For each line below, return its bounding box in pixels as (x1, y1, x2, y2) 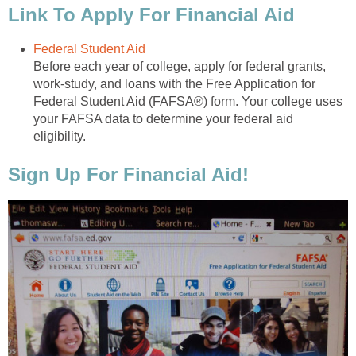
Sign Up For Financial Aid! (8, 164, 249, 186)
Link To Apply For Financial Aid (8, 4, 295, 26)
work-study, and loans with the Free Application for (33, 77, 315, 91)
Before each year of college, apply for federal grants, (33, 60, 326, 74)
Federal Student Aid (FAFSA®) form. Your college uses (33, 95, 342, 109)
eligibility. (33, 130, 86, 144)
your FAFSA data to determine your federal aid (33, 112, 293, 126)
